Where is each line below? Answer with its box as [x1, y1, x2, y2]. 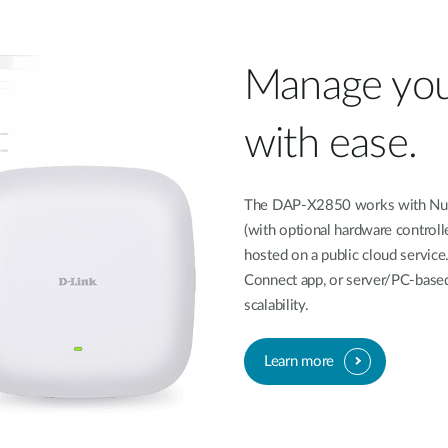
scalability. [244, 298, 309, 314]
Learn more [264, 353, 334, 369]
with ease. [244, 123, 417, 166]
